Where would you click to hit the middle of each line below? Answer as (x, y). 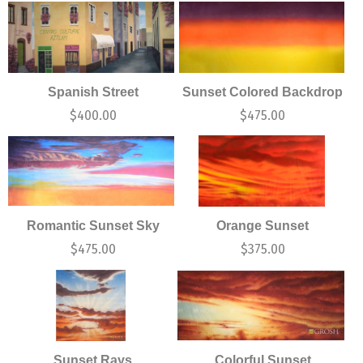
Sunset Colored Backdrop (263, 92)
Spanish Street (93, 92)
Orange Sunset (263, 226)
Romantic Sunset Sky (93, 226)
